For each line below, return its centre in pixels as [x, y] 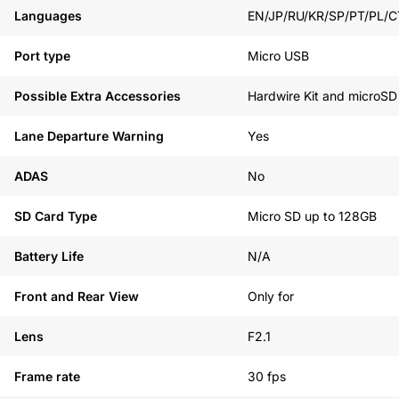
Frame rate [47, 376]
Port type [42, 56]
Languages [48, 16]
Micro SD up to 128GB [312, 216]
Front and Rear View [77, 296]
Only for [271, 296]
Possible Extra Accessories [98, 96]
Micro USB [278, 56]
